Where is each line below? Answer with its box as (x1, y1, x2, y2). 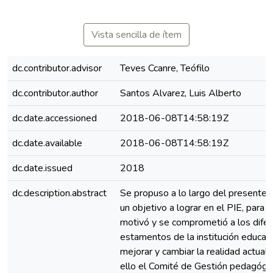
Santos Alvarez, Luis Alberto (120, 87, 241, 100)
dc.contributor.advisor (12, 62, 102, 75)
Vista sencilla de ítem (91, 28, 182, 41)
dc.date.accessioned (12, 112, 97, 125)
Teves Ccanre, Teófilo (120, 62, 210, 75)
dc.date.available (12, 136, 82, 150)
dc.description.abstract (12, 186, 107, 200)
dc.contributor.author (12, 87, 98, 100)
